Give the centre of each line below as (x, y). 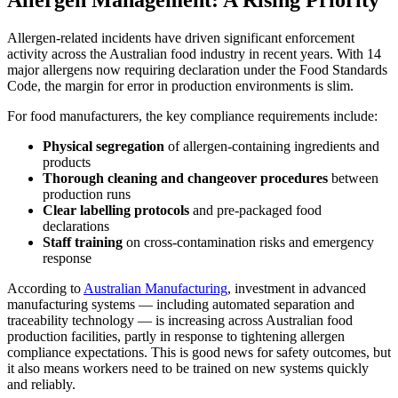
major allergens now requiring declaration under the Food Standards (197, 70)
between (353, 179)
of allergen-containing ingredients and (272, 147)
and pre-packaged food (255, 211)
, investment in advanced (297, 289)
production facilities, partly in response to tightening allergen (176, 337)
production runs (87, 195)
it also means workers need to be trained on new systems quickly (188, 369)
